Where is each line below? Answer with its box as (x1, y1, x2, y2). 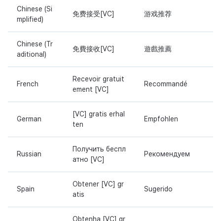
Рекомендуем (144, 149, 190, 158)
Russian (17, 149, 41, 158)
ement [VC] (73, 85, 109, 93)
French (17, 79, 38, 88)
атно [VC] (73, 155, 105, 163)
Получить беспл (73, 145, 126, 153)
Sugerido (144, 184, 173, 193)
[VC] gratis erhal (73, 110, 125, 118)
